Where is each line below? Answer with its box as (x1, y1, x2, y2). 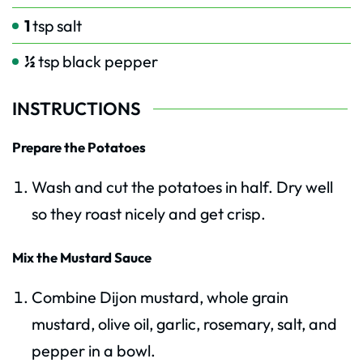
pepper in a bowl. (31, 340, 156, 361)
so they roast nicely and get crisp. (31, 203, 266, 224)
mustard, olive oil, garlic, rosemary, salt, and (31, 314, 337, 335)
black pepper (62, 51, 158, 72)
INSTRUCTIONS (12, 97, 141, 121)
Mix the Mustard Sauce (12, 249, 152, 267)
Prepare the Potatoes (12, 139, 146, 156)
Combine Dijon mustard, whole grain (31, 287, 288, 308)
